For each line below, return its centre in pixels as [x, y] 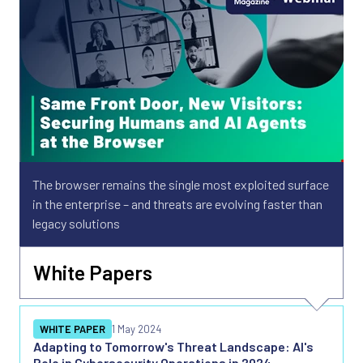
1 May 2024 [137, 329]
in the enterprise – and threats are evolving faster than [177, 203]
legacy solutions [76, 223]
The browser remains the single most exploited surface [181, 184]
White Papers [93, 272]
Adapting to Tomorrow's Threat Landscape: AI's [173, 346]
